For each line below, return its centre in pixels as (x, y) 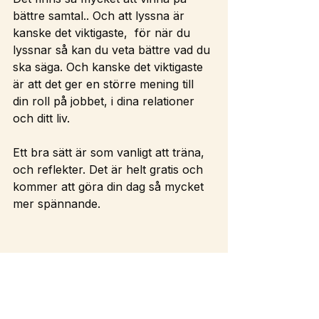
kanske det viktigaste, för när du (103, 33)
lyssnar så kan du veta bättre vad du (113, 50)
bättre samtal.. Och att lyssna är (100, 16)
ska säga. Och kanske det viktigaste (110, 67)
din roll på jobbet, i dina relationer (105, 101)
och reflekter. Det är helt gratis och (110, 169)
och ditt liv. (43, 118)
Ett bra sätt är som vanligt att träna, (110, 152)
